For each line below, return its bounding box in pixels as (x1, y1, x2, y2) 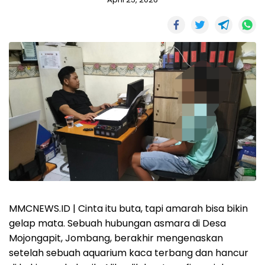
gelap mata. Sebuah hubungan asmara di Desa (9, 216, 226, 231)
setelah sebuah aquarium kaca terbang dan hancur (9, 246, 248, 260)
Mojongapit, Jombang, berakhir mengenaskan (9, 231, 223, 245)
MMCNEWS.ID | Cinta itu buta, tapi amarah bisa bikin (9, 202, 248, 216)
